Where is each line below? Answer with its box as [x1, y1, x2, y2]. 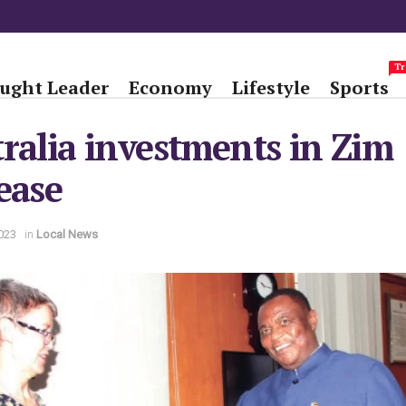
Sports [330, 75, 389, 101]
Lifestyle [232, 75, 310, 101]
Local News [36, 227, 98, 241]
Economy [129, 75, 212, 101]
